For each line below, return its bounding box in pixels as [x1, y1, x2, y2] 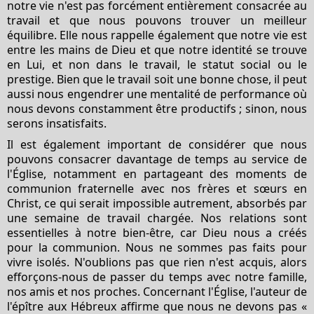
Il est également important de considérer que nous [7, 136, 307, 152]
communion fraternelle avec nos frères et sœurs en [7, 180, 307, 196]
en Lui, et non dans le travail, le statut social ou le [7, 56, 307, 72]
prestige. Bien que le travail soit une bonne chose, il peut [7, 71, 307, 87]
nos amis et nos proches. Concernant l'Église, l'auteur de [7, 283, 307, 299]
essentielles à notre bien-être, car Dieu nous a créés [7, 224, 307, 240]
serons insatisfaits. [7, 115, 109, 131]
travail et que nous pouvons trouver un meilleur [7, 12, 307, 28]
